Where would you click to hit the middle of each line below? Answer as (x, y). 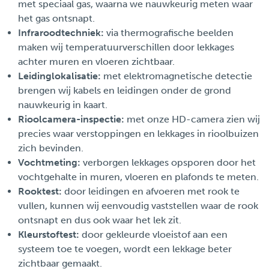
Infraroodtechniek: (61, 32)
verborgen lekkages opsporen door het (168, 162)
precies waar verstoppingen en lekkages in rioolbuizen (138, 133)
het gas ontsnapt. (56, 18)
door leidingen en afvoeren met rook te (151, 191)
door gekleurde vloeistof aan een (153, 234)
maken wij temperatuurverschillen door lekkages (126, 47)
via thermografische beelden (169, 32)
